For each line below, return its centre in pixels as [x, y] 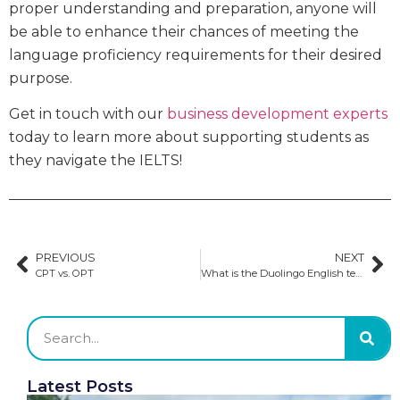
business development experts [277, 114]
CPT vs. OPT [65, 273]
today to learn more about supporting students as [189, 137]
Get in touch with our [88, 114]
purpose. [41, 78]
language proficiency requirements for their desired [196, 54]
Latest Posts [80, 386]
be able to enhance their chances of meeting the [184, 31]
